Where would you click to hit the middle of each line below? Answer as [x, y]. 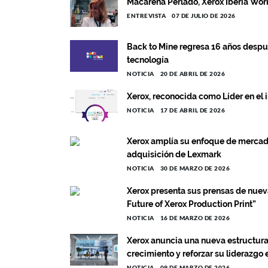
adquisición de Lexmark [174, 154]
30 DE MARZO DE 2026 [195, 168]
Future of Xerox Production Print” [191, 204]
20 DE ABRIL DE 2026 [192, 74]
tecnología [148, 60]
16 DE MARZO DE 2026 [195, 218]
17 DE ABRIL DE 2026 [192, 110]
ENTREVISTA [146, 16]
